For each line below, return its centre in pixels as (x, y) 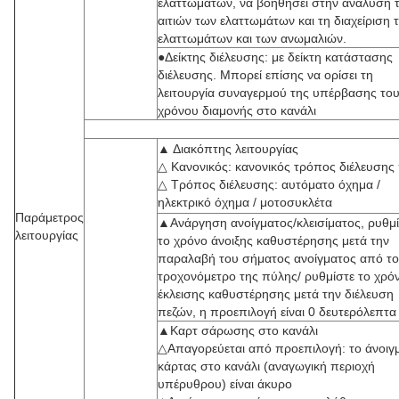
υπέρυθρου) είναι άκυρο (225, 384)
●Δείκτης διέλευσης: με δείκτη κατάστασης (275, 57)
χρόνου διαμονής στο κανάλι (237, 110)
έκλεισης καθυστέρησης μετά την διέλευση (276, 294)
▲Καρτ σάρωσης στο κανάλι (238, 330)
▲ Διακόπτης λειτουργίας (228, 149)
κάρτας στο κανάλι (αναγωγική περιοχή (266, 366)
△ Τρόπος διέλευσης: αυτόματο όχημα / (269, 184)
